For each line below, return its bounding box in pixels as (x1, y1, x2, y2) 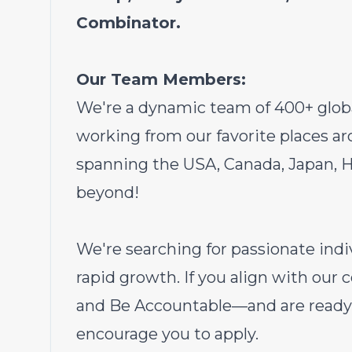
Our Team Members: (76, 70, 246, 89)
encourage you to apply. (76, 324, 258, 343)
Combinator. (76, 13, 181, 32)
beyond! (76, 183, 139, 202)
